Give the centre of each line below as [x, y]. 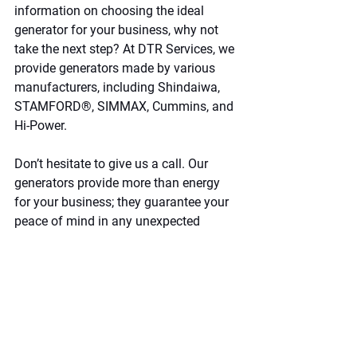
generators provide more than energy [119, 182]
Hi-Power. [41, 125]
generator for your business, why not [118, 29]
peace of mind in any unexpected [109, 221]
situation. [42, 240]
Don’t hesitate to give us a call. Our [113, 163]
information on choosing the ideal [111, 10]
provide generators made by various [116, 68]
